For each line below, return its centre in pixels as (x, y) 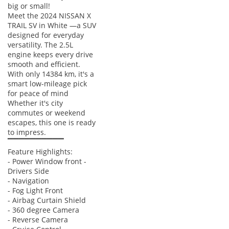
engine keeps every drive (50, 54)
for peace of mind (38, 93)
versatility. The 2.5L (40, 44)
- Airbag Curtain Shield (47, 200)
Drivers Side (28, 171)
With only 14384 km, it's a (51, 74)
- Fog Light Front (35, 190)
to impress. (27, 132)
